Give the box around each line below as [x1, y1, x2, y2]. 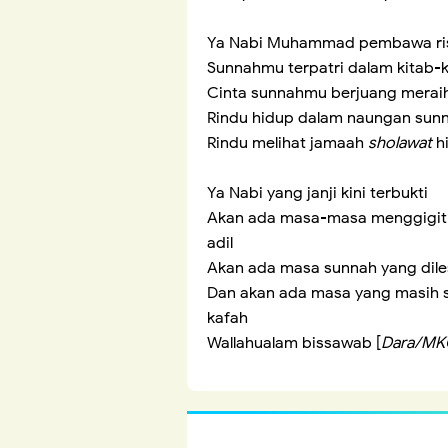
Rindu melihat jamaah [207, 133, 368, 154]
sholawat [368, 133, 432, 154]
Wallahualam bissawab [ [207, 333, 381, 354]
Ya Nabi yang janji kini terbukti [207, 183, 428, 204]
